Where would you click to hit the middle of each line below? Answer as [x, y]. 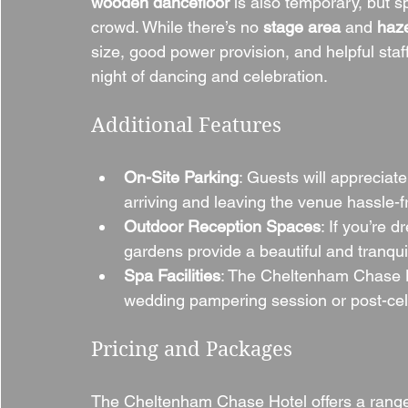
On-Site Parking [181, 177]
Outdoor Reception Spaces [222, 226]
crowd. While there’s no [177, 27]
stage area [302, 27]
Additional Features [186, 125]
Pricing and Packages [192, 349]
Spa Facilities [172, 275]
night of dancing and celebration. [209, 76]
